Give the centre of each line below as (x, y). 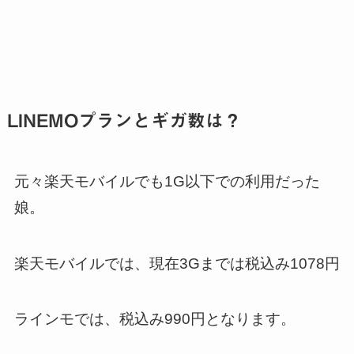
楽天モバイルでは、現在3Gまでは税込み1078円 (177, 263)
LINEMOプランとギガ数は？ (124, 120)
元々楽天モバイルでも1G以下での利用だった (167, 181)
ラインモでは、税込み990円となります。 (154, 319)
